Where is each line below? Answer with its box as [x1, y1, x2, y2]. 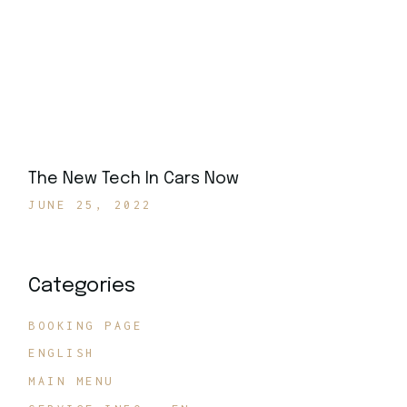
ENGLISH [28, 346, 95, 361]
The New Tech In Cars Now [28, 170, 240, 187]
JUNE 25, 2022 [28, 198, 153, 213]
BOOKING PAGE [28, 318, 144, 333]
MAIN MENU [28, 374, 114, 389]
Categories [28, 275, 136, 296]
